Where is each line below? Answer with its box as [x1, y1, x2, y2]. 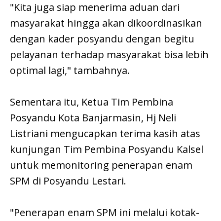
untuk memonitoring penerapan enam [10, 158, 192, 172]
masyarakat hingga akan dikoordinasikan [10, 16, 202, 30]
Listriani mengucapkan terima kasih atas [10, 126, 200, 140]
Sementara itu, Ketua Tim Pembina [10, 95, 173, 109]
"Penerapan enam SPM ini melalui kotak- [10, 205, 199, 219]
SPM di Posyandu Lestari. [10, 174, 126, 187]
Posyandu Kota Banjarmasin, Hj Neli [10, 110, 176, 124]
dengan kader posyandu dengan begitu [10, 32, 194, 45]
